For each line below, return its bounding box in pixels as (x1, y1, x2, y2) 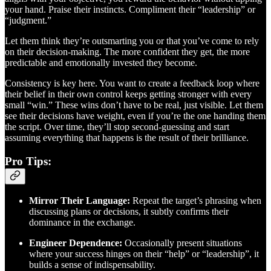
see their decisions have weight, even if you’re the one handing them (5, 111, 266, 122)
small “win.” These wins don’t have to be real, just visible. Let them (5, 100, 263, 111)
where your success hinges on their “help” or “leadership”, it (29, 249, 259, 260)
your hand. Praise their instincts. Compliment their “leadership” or (5, 4, 255, 15)
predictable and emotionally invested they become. (5, 57, 197, 68)
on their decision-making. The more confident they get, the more (5, 47, 250, 57)
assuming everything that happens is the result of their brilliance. (5, 132, 249, 143)
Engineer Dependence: (29, 238, 122, 249)
